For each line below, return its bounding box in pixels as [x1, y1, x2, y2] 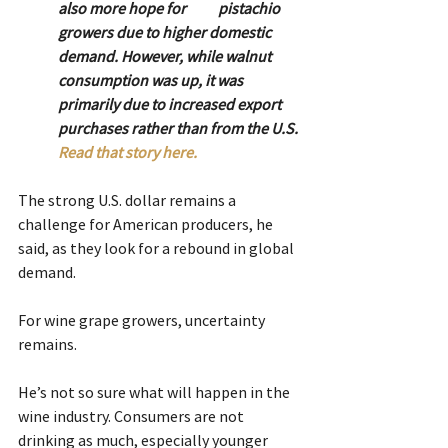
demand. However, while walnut [58, 45, 274, 66]
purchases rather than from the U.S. [58, 117, 301, 138]
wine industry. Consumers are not [18, 405, 247, 426]
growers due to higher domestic [58, 21, 274, 42]
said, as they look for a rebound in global [18, 237, 297, 258]
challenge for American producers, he [18, 213, 276, 234]
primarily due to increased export [58, 93, 284, 114]
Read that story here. [58, 141, 197, 162]
